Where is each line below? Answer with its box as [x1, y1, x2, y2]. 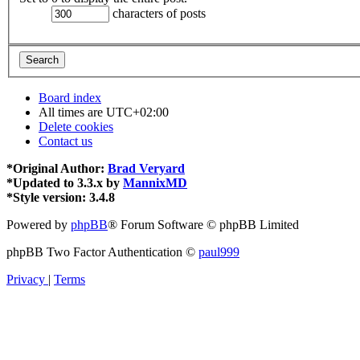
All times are [39, 104, 106, 119]
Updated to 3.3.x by [13, 175, 123, 190]
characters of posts [109, 6, 206, 21]
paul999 [198, 244, 239, 259]
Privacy [6, 272, 45, 286]
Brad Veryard [108, 161, 185, 175]
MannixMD [123, 175, 187, 190]
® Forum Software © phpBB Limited [108, 217, 299, 231]
